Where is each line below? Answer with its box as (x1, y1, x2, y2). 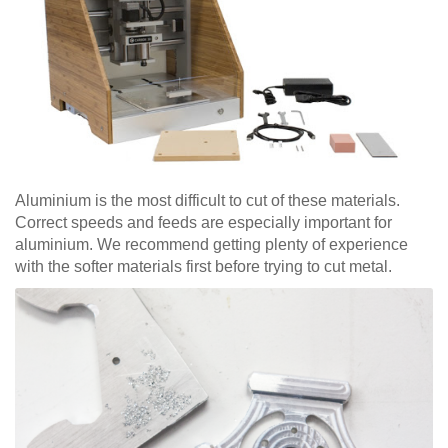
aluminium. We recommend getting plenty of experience (15, 235, 408, 253)
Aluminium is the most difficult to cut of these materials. (15, 191, 400, 209)
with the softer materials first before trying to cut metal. (15, 257, 392, 275)
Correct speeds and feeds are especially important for (15, 213, 392, 231)
